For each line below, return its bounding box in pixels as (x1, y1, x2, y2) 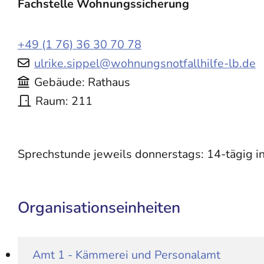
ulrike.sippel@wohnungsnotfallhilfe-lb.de (34, 55, 256, 71)
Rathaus (87, 74, 130, 90)
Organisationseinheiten (18, 197, 180, 219)
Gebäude (34, 74, 82, 90)
